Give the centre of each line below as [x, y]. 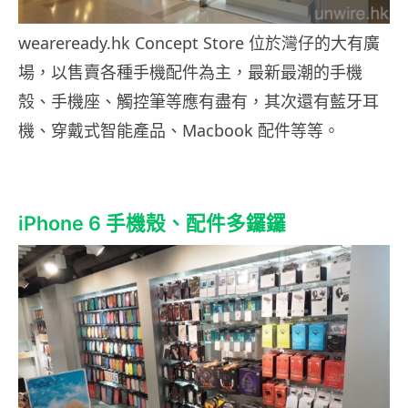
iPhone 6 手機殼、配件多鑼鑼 [152, 223]
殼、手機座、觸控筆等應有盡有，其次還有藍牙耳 [199, 101]
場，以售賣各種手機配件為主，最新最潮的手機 [190, 71]
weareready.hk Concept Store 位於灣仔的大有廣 [199, 42]
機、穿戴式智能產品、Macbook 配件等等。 [179, 130]
